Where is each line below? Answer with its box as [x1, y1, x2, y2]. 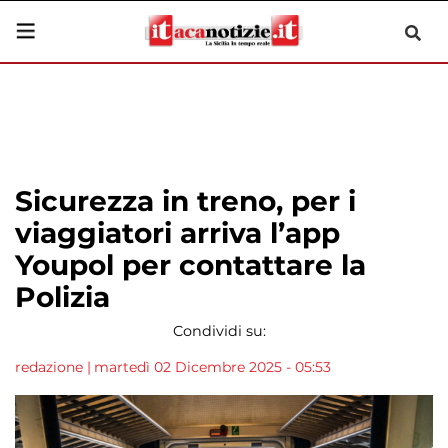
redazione [15, 358, 83, 376]
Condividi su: [172, 322, 266, 340]
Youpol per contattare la [15, 248, 366, 282]
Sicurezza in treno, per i [15, 184, 356, 218]
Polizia [15, 280, 110, 314]
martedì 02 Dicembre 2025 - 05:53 [94, 358, 331, 376]
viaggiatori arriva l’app [15, 216, 340, 250]
